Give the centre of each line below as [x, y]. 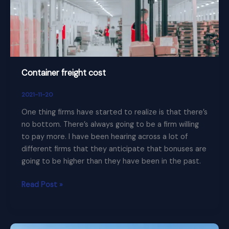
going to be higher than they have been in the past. [111, 162]
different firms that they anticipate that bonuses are [114, 149]
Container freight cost [63, 73]
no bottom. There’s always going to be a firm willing [110, 125]
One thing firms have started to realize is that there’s [114, 112]
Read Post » [42, 185]
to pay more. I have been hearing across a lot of [104, 137]
